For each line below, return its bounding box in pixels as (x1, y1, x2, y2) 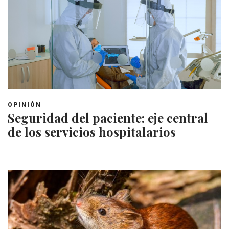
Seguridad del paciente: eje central (8, 109, 208, 126)
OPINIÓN (8, 101, 41, 109)
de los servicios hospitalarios (8, 124, 176, 141)
